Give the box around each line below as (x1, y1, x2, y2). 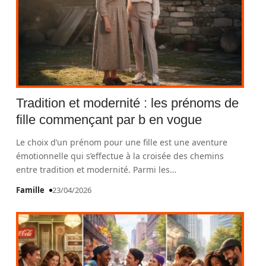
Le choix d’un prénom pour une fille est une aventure (16, 137, 228, 148)
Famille (16, 185, 45, 195)
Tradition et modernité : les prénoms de (16, 96, 239, 110)
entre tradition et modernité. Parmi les (16, 164, 170, 175)
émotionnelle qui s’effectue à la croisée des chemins (16, 150, 224, 161)
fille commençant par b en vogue (16, 112, 202, 127)
